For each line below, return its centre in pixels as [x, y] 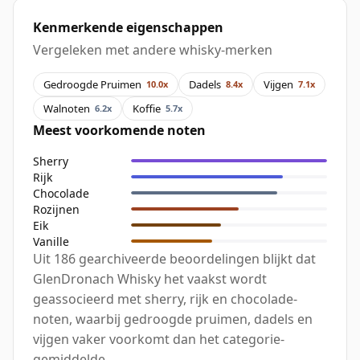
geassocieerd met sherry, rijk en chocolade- [165, 299]
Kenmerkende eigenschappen [128, 28]
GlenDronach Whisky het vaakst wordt [150, 279]
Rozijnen [56, 209]
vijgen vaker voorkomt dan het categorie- [159, 340]
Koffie [147, 108]
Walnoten [67, 108]
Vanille [51, 241]
